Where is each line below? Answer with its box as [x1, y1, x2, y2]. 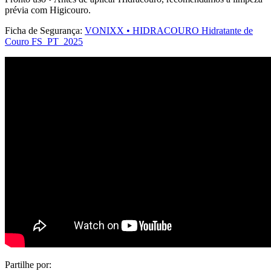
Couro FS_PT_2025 [5, 36, 83, 47]
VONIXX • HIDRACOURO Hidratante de [85, 25, 253, 36]
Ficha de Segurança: [5, 25, 85, 36]
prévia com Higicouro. [5, 5, 91, 16]
